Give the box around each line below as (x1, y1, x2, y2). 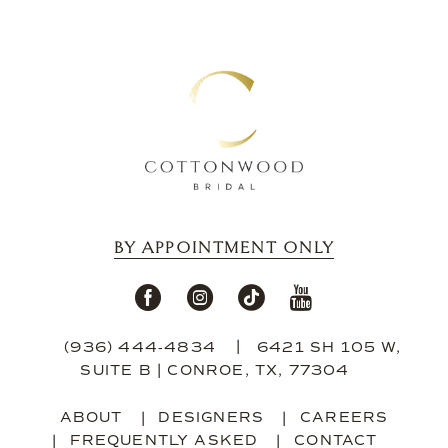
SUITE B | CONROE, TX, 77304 (80, 361, 350, 380)
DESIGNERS (158, 408, 265, 427)
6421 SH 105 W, (256, 338, 402, 357)
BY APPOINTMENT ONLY (114, 237, 334, 258)
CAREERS (300, 408, 389, 427)
